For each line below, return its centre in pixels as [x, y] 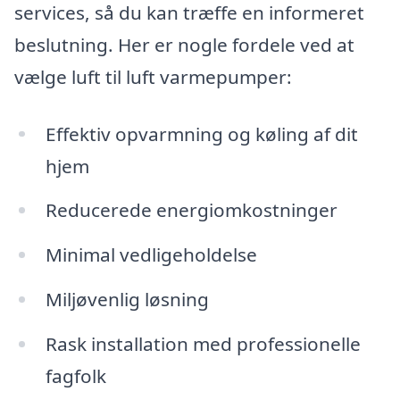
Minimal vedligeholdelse [151, 255]
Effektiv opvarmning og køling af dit [201, 133]
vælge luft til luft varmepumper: [153, 76]
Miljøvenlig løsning [127, 300]
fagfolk [75, 375]
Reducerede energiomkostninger [191, 210]
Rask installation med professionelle [203, 343]
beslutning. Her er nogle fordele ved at [184, 44]
